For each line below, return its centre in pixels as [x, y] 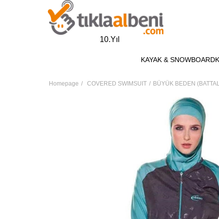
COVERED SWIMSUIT [117, 83]
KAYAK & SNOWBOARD [178, 60]
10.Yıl [110, 39]
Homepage [64, 83]
